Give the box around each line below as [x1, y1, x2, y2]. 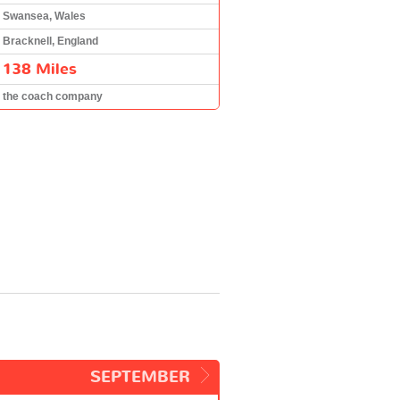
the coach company [3, 89, 103, 103]
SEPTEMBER [90, 365, 190, 388]
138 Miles [3, 58, 77, 79]
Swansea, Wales [3, 9, 86, 22]
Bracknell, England [3, 34, 98, 47]
